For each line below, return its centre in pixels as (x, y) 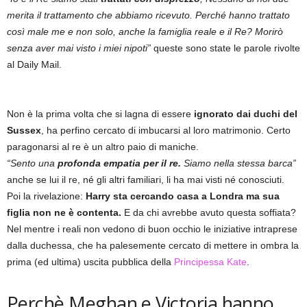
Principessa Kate (210, 261)
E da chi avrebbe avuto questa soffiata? (210, 212)
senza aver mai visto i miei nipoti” (79, 48)
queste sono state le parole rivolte (225, 48)
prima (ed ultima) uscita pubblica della (90, 261)
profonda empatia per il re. (119, 163)
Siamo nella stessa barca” (240, 163)
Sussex (24, 130)
